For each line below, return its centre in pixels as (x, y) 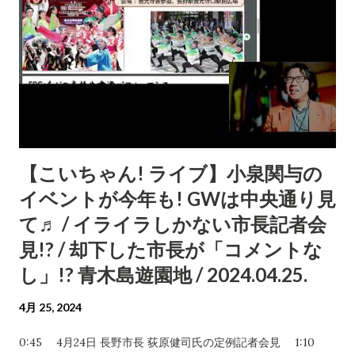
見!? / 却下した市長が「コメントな (171, 249)
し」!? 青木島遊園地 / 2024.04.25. (163, 274)
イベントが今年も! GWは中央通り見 (177, 198)
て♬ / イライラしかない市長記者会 (173, 223)
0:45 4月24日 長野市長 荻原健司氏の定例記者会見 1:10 (174, 342)
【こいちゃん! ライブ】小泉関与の (171, 173)
